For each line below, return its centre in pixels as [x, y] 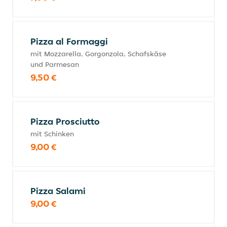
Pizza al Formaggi [69, 41]
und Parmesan [55, 64]
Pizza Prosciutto [65, 121]
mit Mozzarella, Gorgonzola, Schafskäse [98, 54]
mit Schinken [52, 134]
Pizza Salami [58, 191]
